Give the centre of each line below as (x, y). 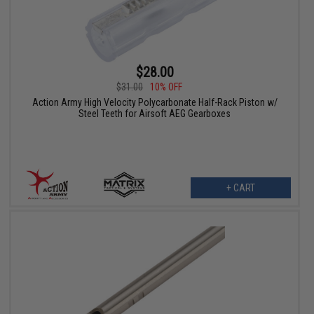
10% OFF (166, 87)
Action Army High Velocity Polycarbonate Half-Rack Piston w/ (155, 102)
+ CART (240, 187)
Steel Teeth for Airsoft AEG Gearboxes (155, 113)
